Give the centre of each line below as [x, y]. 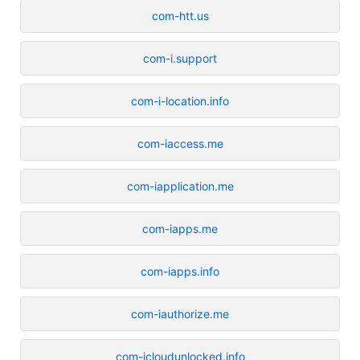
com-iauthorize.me [180, 313]
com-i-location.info [180, 100]
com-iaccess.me [180, 143]
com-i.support [180, 58]
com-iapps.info [180, 271]
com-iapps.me [180, 228]
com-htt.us [180, 15]
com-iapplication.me [180, 186]
